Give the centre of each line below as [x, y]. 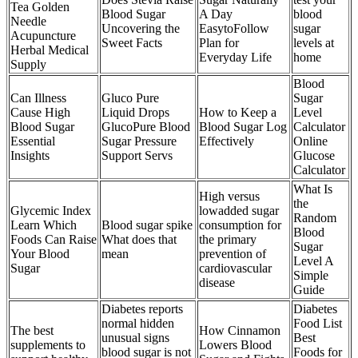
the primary [228, 240]
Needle [28, 22]
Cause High [40, 113]
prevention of [233, 254]
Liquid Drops [135, 113]
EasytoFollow [234, 29]
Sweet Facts [132, 43]
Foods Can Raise [54, 240]
